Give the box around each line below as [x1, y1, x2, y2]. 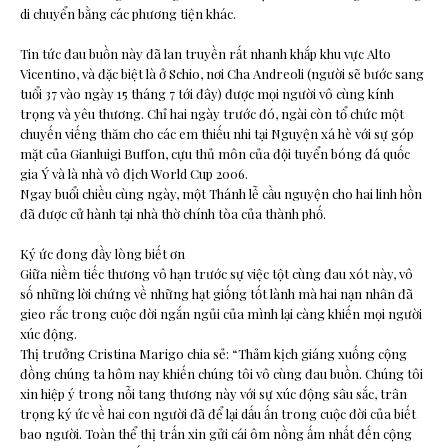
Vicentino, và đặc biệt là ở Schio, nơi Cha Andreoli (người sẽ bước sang [20, 65, 424, 83]
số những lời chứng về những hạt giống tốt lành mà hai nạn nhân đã [20, 285, 413, 303]
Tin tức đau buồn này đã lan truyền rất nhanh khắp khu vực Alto [20, 45, 391, 63]
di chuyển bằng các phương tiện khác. [20, 5, 236, 23]
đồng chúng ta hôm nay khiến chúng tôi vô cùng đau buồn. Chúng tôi [20, 365, 423, 383]
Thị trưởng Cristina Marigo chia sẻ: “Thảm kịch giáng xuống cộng [20, 345, 407, 363]
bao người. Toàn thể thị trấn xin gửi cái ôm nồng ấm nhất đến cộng [20, 425, 412, 443]
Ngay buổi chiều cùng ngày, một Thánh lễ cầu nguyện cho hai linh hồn [20, 185, 422, 203]
